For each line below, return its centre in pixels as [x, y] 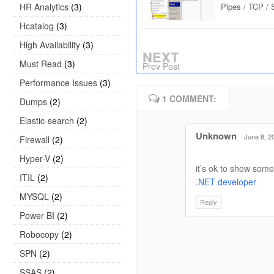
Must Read [41, 64]
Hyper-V [35, 158]
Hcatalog [37, 26]
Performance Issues [58, 83]
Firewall [35, 139]
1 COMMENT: [188, 98]
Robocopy [39, 234]
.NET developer [226, 182]
